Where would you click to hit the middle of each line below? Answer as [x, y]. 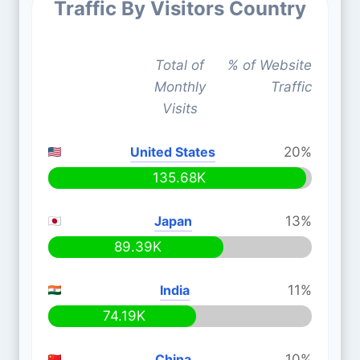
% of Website [269, 65]
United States [172, 152]
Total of [180, 65]
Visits [180, 108]
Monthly [180, 87]
